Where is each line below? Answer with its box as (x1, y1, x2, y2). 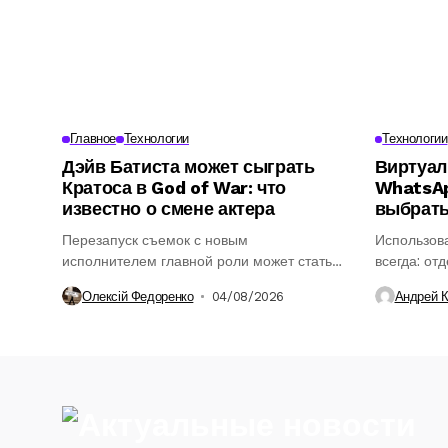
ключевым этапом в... (62, 273, 203, 291)
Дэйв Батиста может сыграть (62, 156, 315, 178)
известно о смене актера (62, 198, 275, 220)
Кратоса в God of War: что (62, 177, 286, 199)
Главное (69, 131, 117, 147)
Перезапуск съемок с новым (62, 231, 248, 249)
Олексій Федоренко (82, 288, 194, 304)
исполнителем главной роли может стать (62, 252, 332, 270)
